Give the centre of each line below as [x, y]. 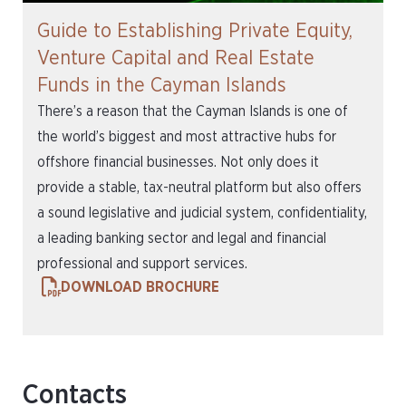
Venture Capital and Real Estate [176, 58]
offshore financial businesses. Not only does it [178, 162]
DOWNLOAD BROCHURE [140, 287]
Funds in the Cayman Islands [162, 85]
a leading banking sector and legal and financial [182, 238]
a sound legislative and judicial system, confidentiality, [202, 213]
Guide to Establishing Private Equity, [195, 31]
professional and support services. [142, 264]
